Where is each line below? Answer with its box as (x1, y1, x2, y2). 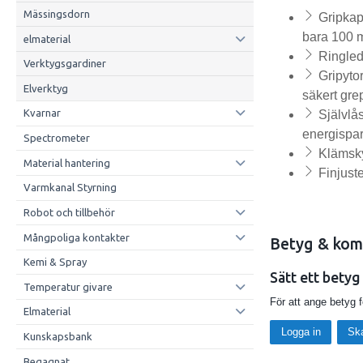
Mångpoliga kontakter (23, 231, 130, 243)
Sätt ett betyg (270, 270, 361, 286)
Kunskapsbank (23, 331, 92, 343)
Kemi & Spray (23, 256, 87, 268)
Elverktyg (23, 82, 68, 94)
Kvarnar (23, 107, 61, 119)
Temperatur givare (23, 280, 113, 293)
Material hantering (23, 156, 110, 169)
